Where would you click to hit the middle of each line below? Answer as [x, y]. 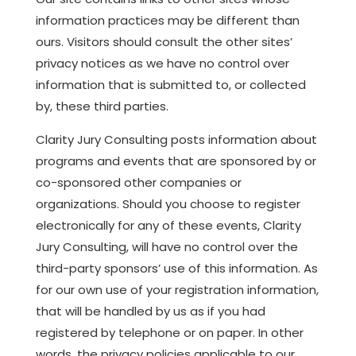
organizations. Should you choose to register [168, 203]
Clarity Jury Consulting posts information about [176, 139]
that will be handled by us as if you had [150, 311]
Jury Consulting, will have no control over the [166, 246]
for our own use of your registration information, [177, 289]
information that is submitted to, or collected [170, 84]
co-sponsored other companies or [138, 182]
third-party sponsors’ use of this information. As [176, 268]
